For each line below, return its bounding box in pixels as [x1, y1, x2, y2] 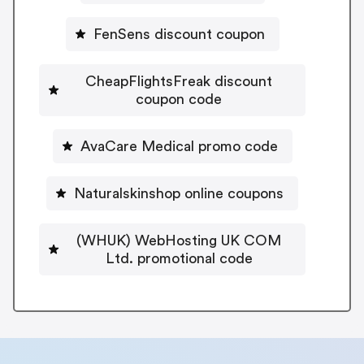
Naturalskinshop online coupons [74, 185, 284, 201]
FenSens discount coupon [93, 26, 265, 41]
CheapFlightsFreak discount [85, 73, 272, 89]
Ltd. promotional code [105, 250, 253, 266]
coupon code [136, 91, 222, 106]
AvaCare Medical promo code [80, 138, 278, 154]
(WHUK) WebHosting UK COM [76, 232, 281, 248]
